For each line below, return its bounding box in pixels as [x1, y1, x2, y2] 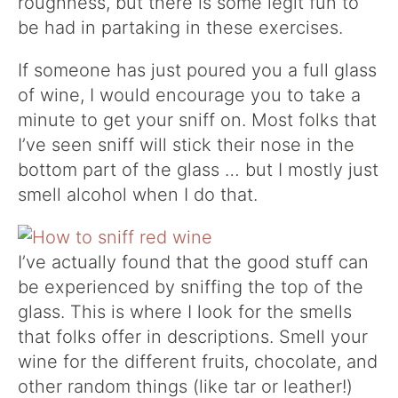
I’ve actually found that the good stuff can [18, 251, 369, 273]
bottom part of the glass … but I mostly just [18, 159, 378, 180]
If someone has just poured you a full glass [18, 60, 377, 81]
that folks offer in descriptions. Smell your [18, 326, 368, 347]
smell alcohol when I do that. [18, 184, 258, 205]
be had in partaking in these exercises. [18, 17, 343, 38]
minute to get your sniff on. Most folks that [18, 109, 377, 131]
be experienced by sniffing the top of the [18, 276, 363, 298]
